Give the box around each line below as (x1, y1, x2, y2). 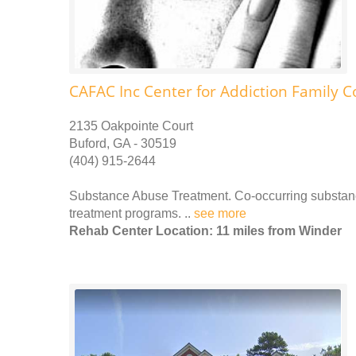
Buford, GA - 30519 (69, 136, 176, 150)
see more (194, 206, 246, 220)
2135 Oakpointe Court (69, 118, 193, 133)
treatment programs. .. (69, 206, 194, 220)
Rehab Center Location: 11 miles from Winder (69, 223, 342, 238)
